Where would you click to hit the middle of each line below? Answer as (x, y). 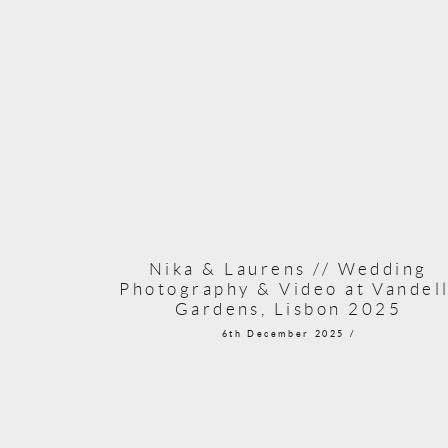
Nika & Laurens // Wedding (288, 268)
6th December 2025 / (288, 334)
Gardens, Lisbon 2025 (288, 308)
